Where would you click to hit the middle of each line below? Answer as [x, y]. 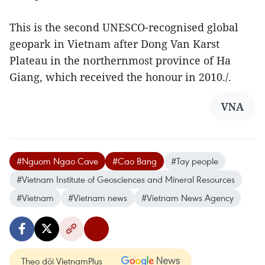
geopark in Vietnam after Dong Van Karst [114, 44]
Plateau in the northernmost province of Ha [120, 60]
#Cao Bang [135, 161]
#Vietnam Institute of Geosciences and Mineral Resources [126, 179]
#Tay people [195, 161]
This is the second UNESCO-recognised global [124, 27]
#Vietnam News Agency [188, 198]
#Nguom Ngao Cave [57, 161]
